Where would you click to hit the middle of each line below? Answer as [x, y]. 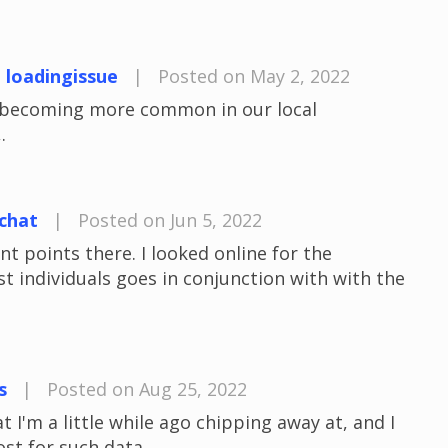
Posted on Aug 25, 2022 [147, 389]
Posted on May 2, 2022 [254, 76]
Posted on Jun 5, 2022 [170, 220]
